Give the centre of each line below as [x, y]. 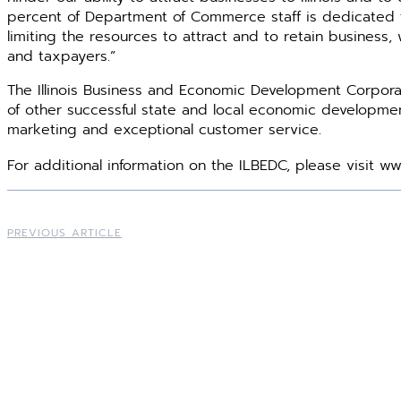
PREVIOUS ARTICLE [64, 233]
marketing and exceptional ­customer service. [164, 130]
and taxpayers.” [61, 56]
